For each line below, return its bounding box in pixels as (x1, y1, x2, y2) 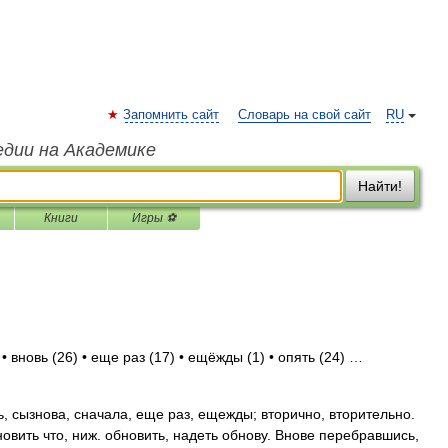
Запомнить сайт (123, 108, 219, 122)
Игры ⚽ (132, 211, 176, 225)
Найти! (358, 178, 402, 194)
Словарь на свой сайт (238, 108, 371, 122)
